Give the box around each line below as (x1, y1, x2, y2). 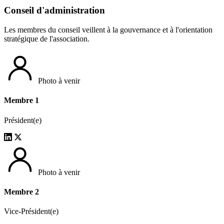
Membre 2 (4, 187, 39, 196)
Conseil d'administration (4, 5, 105, 16)
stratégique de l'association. (4, 34, 89, 43)
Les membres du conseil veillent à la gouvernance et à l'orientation (4, 25, 212, 34)
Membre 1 (4, 96, 39, 105)
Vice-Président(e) (4, 207, 58, 216)
